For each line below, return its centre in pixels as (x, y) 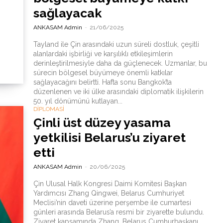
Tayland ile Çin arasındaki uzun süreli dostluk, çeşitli (116, 44)
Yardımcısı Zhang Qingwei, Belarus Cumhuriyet (109, 193)
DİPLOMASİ (49, 109)
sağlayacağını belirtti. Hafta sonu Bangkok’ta (67, 82)
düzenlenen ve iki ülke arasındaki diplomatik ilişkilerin (118, 92)
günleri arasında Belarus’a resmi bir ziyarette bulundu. (118, 212)
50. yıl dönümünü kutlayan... (78, 101)
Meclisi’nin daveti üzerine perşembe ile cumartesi (112, 203)
